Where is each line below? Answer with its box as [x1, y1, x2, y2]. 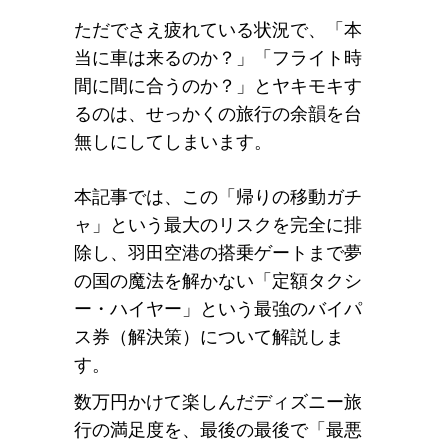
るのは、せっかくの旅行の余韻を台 [74, 104, 362, 124]
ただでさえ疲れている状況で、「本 [74, 20, 362, 40]
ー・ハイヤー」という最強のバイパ [74, 299, 362, 319]
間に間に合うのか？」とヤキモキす [74, 76, 362, 96]
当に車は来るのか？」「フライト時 [74, 48, 362, 68]
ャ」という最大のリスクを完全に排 [74, 215, 362, 235]
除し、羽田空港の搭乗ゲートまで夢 [74, 243, 362, 263]
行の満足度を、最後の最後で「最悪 [74, 420, 362, 440]
